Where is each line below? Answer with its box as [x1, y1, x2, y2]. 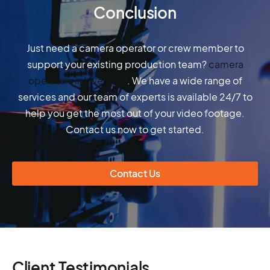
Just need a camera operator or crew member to [26, 42, 244, 55]
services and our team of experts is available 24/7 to [17, 90, 253, 104]
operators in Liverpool [28, 74, 127, 87]
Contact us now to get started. [66, 123, 204, 136]
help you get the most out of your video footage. [25, 107, 245, 120]
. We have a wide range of [127, 74, 242, 87]
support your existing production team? [27, 58, 209, 71]
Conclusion [93, 2, 177, 23]
